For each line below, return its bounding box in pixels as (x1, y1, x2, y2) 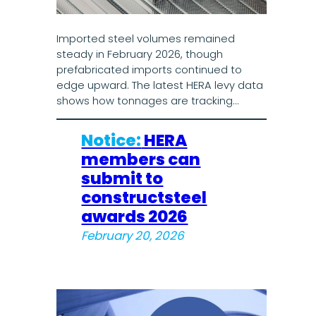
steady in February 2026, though (56, 47, 223, 62)
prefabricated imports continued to (56, 63, 242, 78)
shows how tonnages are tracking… (56, 94, 238, 109)
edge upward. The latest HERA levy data (56, 78, 263, 93)
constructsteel (81, 186, 207, 209)
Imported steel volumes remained (56, 32, 235, 47)
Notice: (81, 128, 142, 152)
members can (81, 147, 201, 171)
